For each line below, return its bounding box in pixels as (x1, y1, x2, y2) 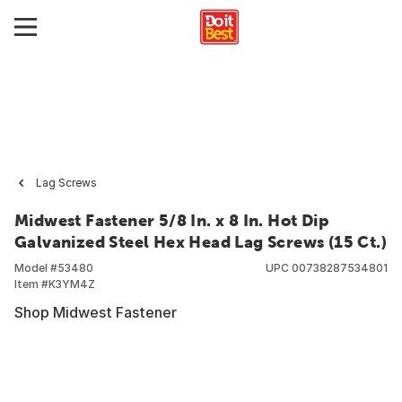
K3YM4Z (48, 277, 95, 291)
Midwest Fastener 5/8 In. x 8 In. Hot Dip (14, 211, 328, 230)
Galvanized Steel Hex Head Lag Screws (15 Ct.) (14, 232, 387, 251)
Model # (14, 261, 57, 275)
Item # (14, 277, 48, 291)
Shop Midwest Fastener (14, 303, 177, 321)
